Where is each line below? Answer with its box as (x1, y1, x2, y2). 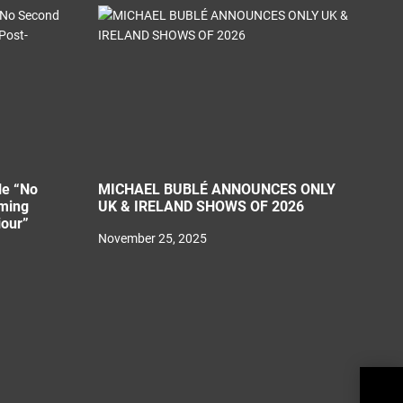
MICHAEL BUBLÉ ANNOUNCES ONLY (97, 181, 336, 198)
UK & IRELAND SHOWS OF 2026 (97, 198, 304, 215)
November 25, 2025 (97, 231, 207, 246)
